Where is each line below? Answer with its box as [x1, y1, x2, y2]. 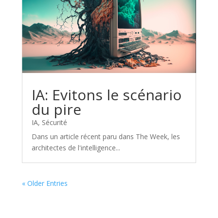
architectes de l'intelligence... [31, 143, 120, 153]
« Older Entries [21, 179, 68, 188]
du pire [31, 99, 81, 120]
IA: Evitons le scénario [31, 85, 182, 105]
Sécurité [41, 118, 67, 127]
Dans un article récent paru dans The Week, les [31, 132, 180, 142]
